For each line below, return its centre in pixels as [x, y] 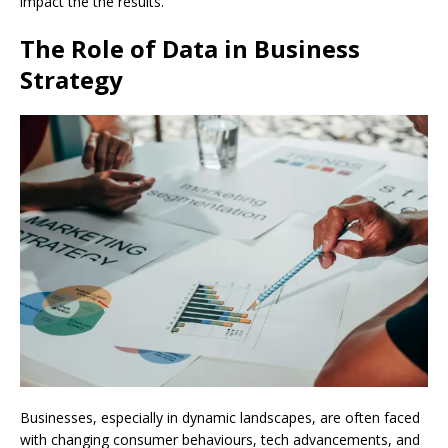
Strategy [71, 79]
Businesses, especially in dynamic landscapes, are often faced [220, 417]
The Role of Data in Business [190, 48]
